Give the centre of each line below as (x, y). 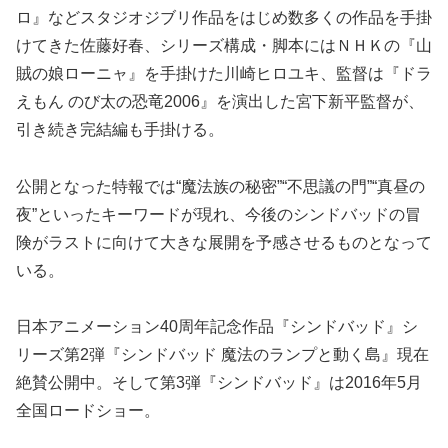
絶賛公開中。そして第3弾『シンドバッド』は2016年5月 (219, 383)
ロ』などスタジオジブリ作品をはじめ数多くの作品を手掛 (224, 17)
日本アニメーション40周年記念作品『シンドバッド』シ (217, 327)
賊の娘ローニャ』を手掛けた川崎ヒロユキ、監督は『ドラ (224, 73)
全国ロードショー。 (88, 411)
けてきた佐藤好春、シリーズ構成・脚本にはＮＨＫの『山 (224, 45)
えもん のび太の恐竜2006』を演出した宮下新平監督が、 (220, 101)
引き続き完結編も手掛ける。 (120, 129)
